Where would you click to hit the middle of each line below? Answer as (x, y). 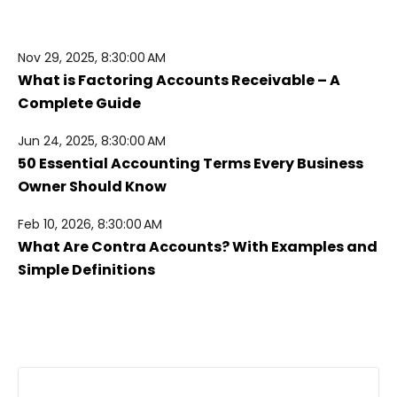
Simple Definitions (86, 269)
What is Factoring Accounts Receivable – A (179, 80)
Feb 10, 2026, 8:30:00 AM (90, 224)
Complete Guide (79, 103)
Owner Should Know (92, 186)
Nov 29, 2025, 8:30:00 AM (92, 57)
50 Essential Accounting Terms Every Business (191, 163)
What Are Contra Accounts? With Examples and (198, 246)
